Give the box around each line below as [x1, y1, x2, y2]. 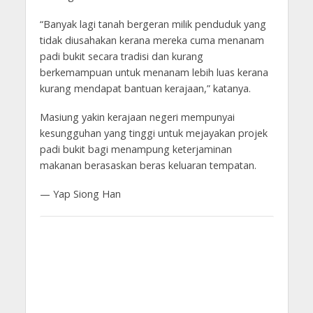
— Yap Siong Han [39, 187, 121, 201]
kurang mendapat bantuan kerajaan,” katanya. [39, 82, 251, 96]
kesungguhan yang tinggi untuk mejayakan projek [39, 126, 268, 140]
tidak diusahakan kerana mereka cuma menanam [39, 34, 264, 48]
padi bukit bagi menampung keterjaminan [39, 143, 232, 156]
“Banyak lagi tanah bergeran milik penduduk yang [39, 17, 266, 31]
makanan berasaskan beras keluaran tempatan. [39, 159, 256, 173]
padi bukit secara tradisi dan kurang [39, 50, 203, 64]
